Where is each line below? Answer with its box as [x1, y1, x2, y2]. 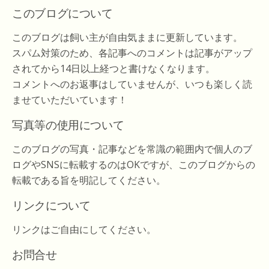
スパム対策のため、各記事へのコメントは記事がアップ [12, 46, 252, 60]
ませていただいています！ [12, 93, 127, 107]
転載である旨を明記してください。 [12, 174, 166, 187]
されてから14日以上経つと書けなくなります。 [12, 62, 215, 76]
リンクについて [12, 196, 91, 213]
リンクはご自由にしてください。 [12, 223, 156, 237]
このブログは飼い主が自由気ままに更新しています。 [12, 31, 243, 44]
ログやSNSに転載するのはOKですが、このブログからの [12, 158, 255, 172]
